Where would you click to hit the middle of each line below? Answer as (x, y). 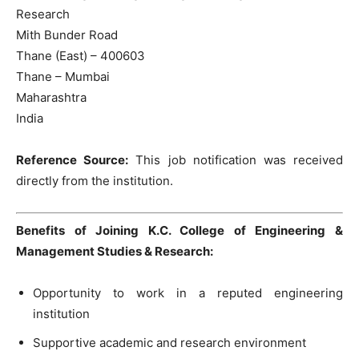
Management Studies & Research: (115, 251)
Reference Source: (73, 160)
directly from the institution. (95, 181)
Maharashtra (51, 97)
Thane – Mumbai (63, 77)
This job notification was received (236, 160)
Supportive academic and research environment (169, 342)
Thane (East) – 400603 (81, 56)
